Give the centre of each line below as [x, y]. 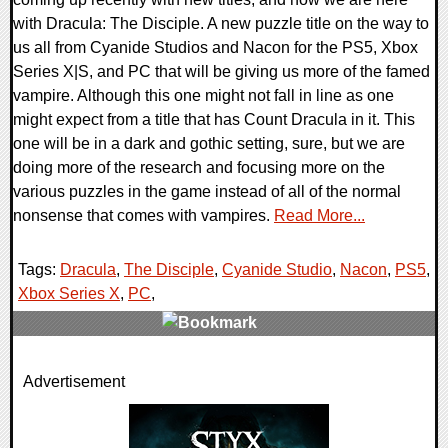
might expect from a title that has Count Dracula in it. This [214, 120]
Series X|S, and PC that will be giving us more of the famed [221, 72]
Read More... [319, 216]
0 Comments [71, 371]
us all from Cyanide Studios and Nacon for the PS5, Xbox [215, 48]
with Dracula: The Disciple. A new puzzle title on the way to [221, 24]
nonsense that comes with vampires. [143, 216]
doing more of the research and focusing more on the [199, 168]
